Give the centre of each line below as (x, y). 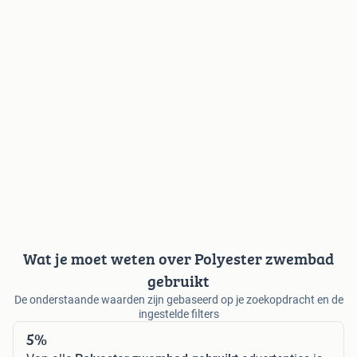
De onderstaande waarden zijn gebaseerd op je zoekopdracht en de (178, 299)
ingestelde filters (178, 314)
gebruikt (178, 280)
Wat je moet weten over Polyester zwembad (178, 258)
